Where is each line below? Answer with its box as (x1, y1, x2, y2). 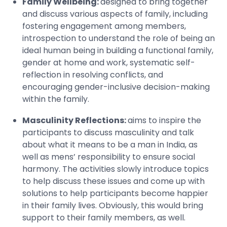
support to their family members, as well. (22, 211, 185, 223)
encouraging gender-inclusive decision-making (22, 81, 210, 93)
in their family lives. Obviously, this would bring (22, 199, 203, 211)
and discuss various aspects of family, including (22, 8, 208, 20)
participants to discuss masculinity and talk (22, 126, 194, 138)
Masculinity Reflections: (22, 114, 128, 126)
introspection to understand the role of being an (22, 32, 215, 44)
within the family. (22, 93, 89, 105)
